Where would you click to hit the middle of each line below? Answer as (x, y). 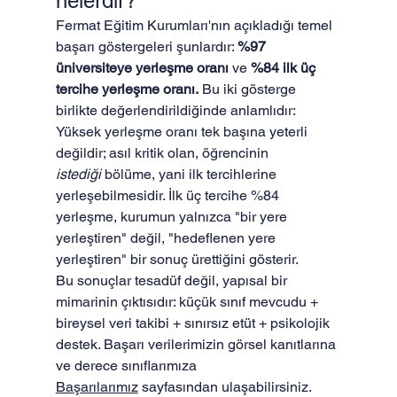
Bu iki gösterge (249, 89)
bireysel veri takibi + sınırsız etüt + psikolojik (194, 323)
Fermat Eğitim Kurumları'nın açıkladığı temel (195, 25)
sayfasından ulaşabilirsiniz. (225, 387)
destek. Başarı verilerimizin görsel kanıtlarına (197, 344)
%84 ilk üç (284, 68)
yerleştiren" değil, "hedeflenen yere (167, 238)
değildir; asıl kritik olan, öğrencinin (163, 153)
